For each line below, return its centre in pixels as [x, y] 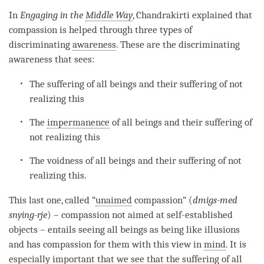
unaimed [114, 200]
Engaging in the [53, 15]
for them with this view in [148, 244]
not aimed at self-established [171, 214]
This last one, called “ [52, 200]
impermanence [79, 122]
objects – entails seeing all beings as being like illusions [124, 229]
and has [26, 244]
